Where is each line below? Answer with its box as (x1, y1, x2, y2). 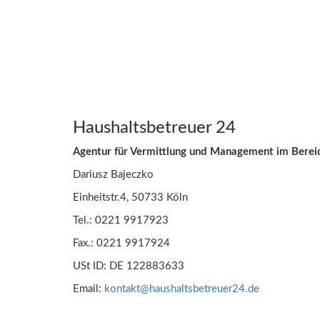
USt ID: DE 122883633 (73, 260, 184, 271)
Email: (73, 283, 104, 294)
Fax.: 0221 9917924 (73, 237, 170, 249)
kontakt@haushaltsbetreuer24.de (104, 283, 259, 294)
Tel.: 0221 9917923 (73, 214, 169, 226)
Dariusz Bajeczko (73, 169, 154, 180)
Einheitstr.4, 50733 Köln (73, 191, 188, 203)
